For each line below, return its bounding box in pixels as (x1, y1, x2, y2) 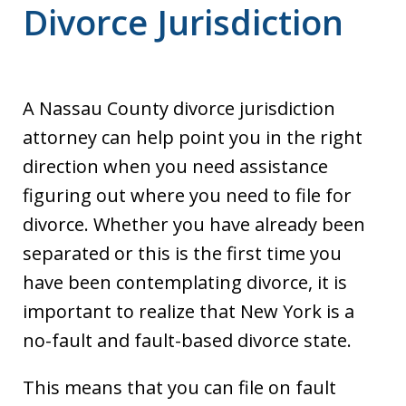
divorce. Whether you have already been (23, 211, 365, 237)
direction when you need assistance (23, 153, 328, 179)
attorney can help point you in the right (23, 124, 362, 150)
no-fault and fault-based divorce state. (23, 327, 352, 353)
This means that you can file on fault (23, 374, 336, 400)
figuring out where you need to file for (23, 182, 352, 208)
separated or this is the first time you (23, 240, 342, 266)
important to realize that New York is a (23, 298, 354, 324)
